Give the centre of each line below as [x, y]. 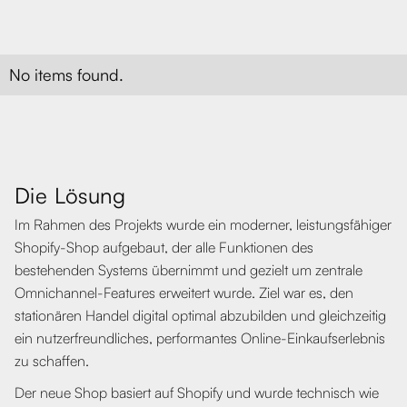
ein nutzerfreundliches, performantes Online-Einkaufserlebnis [200, 338]
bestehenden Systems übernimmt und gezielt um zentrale [189, 269]
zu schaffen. [52, 360]
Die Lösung [70, 195]
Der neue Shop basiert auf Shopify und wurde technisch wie [197, 392]
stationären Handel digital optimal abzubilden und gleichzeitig [200, 315]
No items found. [66, 74]
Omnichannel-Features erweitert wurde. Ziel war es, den [184, 292]
